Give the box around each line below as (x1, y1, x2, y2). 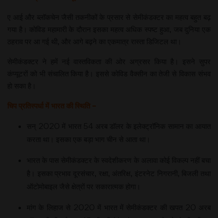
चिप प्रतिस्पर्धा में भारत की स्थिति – (7, 101, 96, 110)
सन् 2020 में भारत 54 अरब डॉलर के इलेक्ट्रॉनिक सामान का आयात (27, 121, 211, 131)
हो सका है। (7, 81, 36, 91)
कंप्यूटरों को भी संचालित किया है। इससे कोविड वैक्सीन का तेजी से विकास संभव (7, 69, 211, 78)
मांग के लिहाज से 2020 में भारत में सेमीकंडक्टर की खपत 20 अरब (27, 202, 211, 212)
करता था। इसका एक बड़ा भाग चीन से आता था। (27, 134, 150, 144)
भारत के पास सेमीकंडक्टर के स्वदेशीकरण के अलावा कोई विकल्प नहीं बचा (27, 155, 211, 165)
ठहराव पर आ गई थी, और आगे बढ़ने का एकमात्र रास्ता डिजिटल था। (7, 36, 182, 46)
